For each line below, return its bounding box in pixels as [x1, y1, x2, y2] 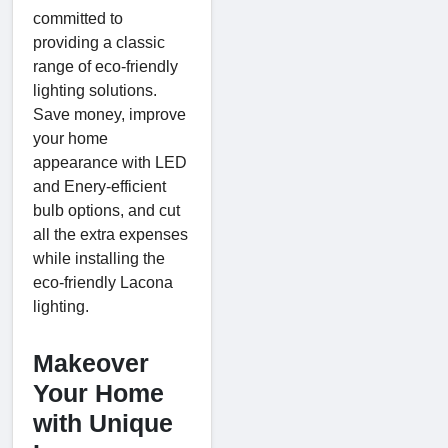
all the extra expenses [33, 225, 188, 243]
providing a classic [33, 33, 165, 51]
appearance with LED [33, 153, 187, 171]
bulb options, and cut [33, 201, 180, 219]
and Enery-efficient [33, 177, 166, 195]
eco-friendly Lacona [33, 273, 173, 291]
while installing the [33, 249, 165, 267]
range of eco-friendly [33, 57, 178, 75]
